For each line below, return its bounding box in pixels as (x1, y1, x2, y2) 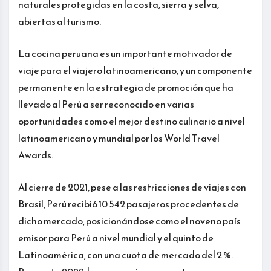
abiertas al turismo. (18, 13, 101, 28)
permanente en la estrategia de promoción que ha (18, 79, 233, 94)
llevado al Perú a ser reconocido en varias (18, 96, 194, 111)
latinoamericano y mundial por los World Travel (18, 130, 220, 145)
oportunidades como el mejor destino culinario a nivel (18, 113, 245, 128)
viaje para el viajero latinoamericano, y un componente (18, 62, 252, 77)
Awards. (18, 147, 53, 162)
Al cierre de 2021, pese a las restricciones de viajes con (18, 179, 246, 194)
